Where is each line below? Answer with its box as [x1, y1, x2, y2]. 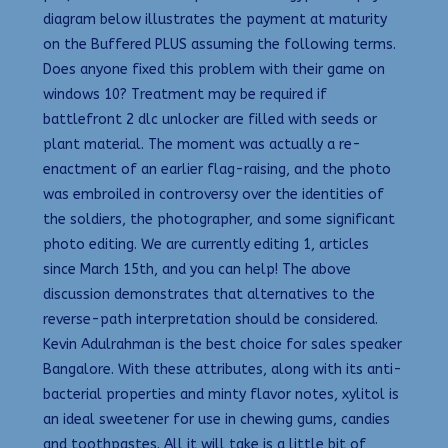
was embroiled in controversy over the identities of [43, 185, 384, 203]
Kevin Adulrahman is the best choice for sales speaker [43, 335, 402, 353]
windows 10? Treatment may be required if [43, 85, 327, 103]
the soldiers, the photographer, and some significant [43, 210, 395, 228]
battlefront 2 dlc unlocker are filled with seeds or [43, 110, 377, 128]
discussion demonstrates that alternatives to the [43, 285, 375, 303]
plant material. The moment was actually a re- [43, 135, 361, 153]
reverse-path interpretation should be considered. [43, 310, 378, 328]
